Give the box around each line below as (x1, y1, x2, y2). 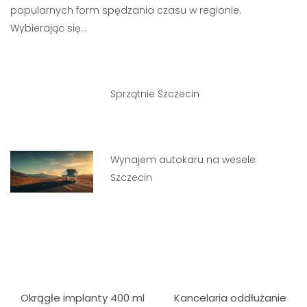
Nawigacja (10, 275, 103, 300)
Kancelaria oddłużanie (174, 291, 286, 305)
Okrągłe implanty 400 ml (21, 291, 145, 305)
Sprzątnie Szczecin (110, 87, 200, 101)
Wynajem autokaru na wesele (110, 153, 256, 167)
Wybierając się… (10, 21, 87, 35)
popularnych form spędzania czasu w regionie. (10, 3, 241, 17)
